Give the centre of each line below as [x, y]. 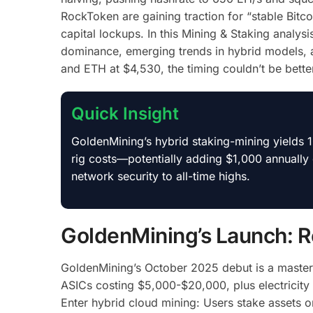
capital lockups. [102, 33]
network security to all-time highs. [161, 176]
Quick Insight [125, 113]
